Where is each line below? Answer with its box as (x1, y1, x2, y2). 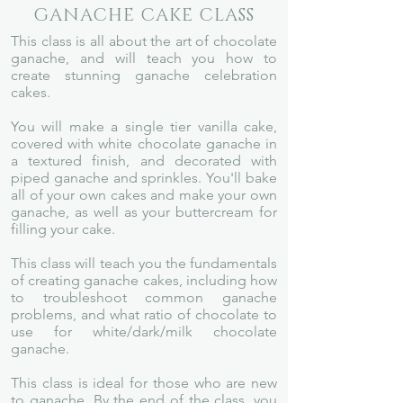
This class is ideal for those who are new (11, 373, 277, 391)
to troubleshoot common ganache (11, 288, 277, 306)
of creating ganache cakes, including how (11, 271, 277, 289)
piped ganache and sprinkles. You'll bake (11, 168, 277, 186)
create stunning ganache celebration (11, 66, 277, 84)
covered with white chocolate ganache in (11, 134, 277, 152)
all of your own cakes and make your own (11, 185, 277, 203)
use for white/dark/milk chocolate (11, 322, 277, 340)
